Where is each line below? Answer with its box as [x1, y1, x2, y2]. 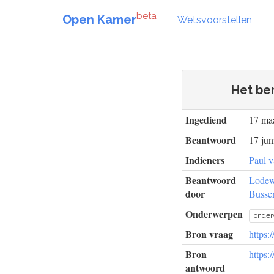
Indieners [185, 153, 224, 167]
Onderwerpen [185, 207, 243, 221]
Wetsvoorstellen [177, 13, 252, 26]
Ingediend [185, 113, 227, 127]
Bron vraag [185, 227, 233, 241]
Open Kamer [62, 12, 136, 27]
